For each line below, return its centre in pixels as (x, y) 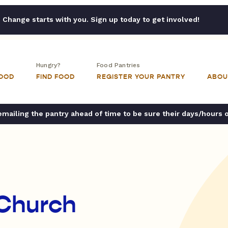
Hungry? (49, 65)
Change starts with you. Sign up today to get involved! (101, 19)
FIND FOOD (55, 77)
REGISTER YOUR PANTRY (141, 77)
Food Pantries (119, 65)
